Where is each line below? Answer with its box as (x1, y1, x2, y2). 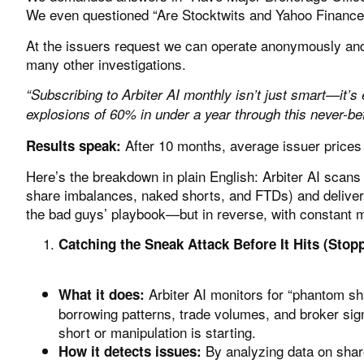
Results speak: (26, 135, 121, 155)
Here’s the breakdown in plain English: (26, 165, 262, 186)
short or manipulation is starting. (58, 321, 256, 342)
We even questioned (26, 4, 153, 25)
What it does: (58, 284, 145, 304)
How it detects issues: (58, 340, 201, 361)
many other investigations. (26, 53, 186, 74)
